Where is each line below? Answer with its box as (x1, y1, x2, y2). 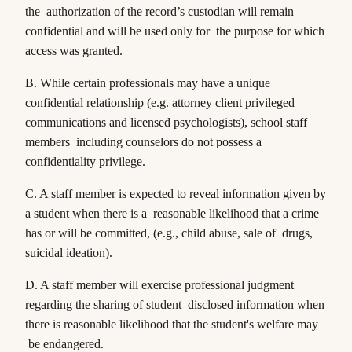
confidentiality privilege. (25, 155, 152, 168)
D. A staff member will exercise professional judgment (25, 278, 294, 291)
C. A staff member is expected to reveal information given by (25, 187, 326, 200)
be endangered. (25, 337, 110, 350)
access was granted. (25, 44, 129, 57)
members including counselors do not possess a (25, 135, 262, 148)
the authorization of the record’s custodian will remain (25, 5, 294, 18)
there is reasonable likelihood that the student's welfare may (25, 317, 318, 331)
